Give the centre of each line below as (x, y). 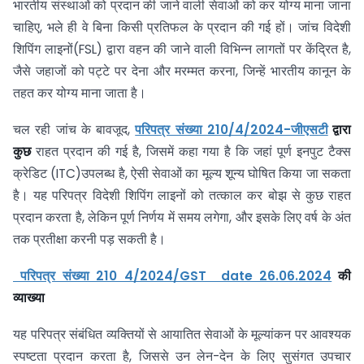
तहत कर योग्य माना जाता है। (80, 93)
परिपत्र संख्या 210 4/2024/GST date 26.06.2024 (173, 275)
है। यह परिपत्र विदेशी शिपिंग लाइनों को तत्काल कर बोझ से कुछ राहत (182, 195)
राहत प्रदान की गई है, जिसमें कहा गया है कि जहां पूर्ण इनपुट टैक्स (191, 151)
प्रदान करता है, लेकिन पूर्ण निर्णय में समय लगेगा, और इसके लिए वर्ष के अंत (182, 217)
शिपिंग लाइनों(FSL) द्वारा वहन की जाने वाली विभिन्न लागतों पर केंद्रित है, (182, 50)
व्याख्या (30, 297)
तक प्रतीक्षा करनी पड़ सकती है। (93, 239)
